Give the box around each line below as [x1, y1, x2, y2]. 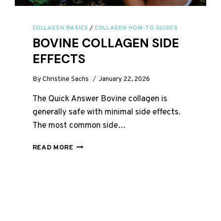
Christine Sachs [42, 75, 89, 84]
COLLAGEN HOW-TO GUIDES [95, 24, 178, 32]
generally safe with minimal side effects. [32, 107, 181, 118]
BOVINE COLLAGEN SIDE [32, 35, 179, 52]
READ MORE [32, 144, 74, 152]
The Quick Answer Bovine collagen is [32, 94, 167, 105]
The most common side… [32, 120, 126, 132]
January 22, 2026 [98, 75, 150, 84]
